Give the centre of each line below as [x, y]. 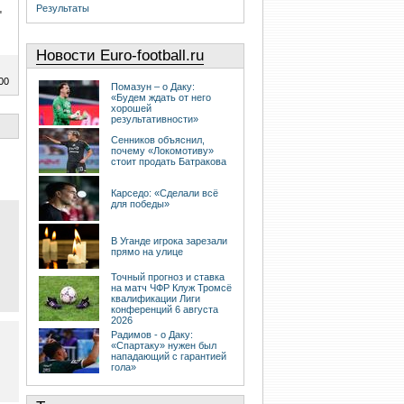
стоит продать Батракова [169, 162]
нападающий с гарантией [169, 357]
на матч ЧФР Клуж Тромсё [171, 288]
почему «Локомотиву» [162, 151]
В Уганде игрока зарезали [169, 241]
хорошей [131, 109]
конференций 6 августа [165, 310]
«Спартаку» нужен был [164, 346]
